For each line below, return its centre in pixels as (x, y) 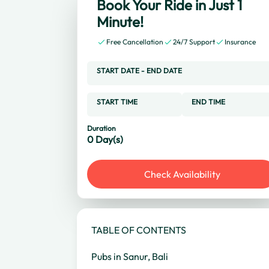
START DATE (118, 71)
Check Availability (182, 174)
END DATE (164, 71)
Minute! (120, 22)
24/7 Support (194, 42)
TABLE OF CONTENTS (139, 230)
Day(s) (109, 139)
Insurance (240, 42)
